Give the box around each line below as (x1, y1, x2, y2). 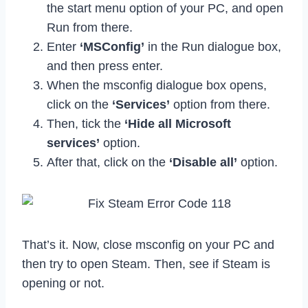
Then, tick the (47, 117, 124, 131)
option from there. (170, 98, 270, 112)
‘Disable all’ (169, 155, 237, 170)
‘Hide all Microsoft (124, 117, 231, 131)
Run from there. (47, 21, 133, 35)
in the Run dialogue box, (144, 40, 281, 54)
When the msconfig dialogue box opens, (47, 78, 267, 93)
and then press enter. (47, 59, 163, 74)
